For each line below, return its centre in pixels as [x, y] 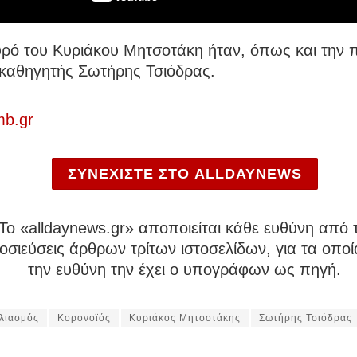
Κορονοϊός [84, 318]
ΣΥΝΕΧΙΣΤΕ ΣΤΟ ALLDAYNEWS [184, 173]
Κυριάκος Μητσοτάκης [185, 318]
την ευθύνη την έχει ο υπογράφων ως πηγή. [185, 269]
